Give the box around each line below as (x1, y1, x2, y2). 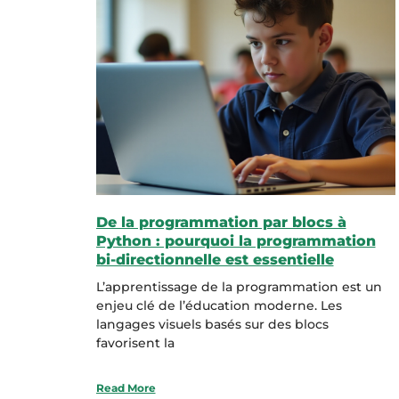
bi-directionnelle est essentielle (95, 251, 334, 269)
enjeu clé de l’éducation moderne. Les (95, 297, 342, 314)
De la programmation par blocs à (95, 214, 346, 232)
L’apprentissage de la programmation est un (95, 279, 382, 296)
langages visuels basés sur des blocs (95, 316, 329, 333)
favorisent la (95, 335, 175, 352)
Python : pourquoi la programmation (95, 232, 376, 250)
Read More (95, 381, 156, 395)
